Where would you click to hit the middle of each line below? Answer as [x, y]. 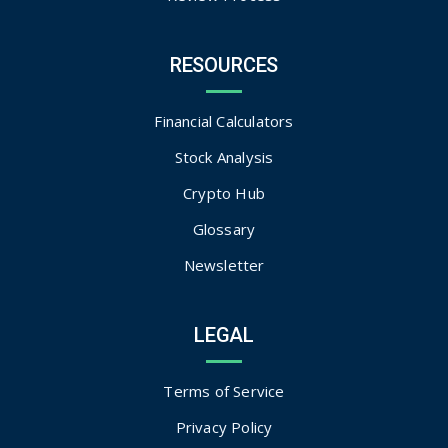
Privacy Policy [224, 426]
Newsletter [224, 264]
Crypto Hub [224, 192]
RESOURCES [224, 64]
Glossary [224, 228]
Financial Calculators [224, 120]
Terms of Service [224, 390]
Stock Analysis [224, 156]
